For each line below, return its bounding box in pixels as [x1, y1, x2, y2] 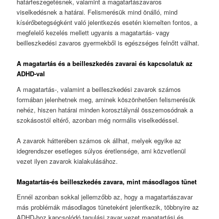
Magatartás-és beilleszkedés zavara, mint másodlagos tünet [17, 176, 197, 186]
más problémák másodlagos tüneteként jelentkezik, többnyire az [17, 202, 199, 212]
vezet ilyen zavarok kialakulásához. [17, 156, 118, 166]
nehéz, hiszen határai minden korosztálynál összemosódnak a [17, 105, 194, 114]
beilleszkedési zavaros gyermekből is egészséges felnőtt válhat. [17, 38, 200, 47]
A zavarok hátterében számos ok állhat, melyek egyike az [17, 135, 182, 145]
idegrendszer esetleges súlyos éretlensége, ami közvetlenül [17, 146, 186, 155]
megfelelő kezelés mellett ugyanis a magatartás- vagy [17, 27, 170, 37]
